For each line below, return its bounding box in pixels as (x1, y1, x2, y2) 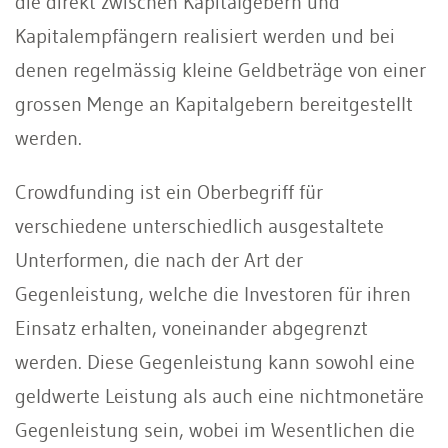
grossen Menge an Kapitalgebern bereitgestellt (15, 91, 413, 116)
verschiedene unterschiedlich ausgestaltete (15, 213, 384, 238)
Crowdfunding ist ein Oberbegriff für (15, 179, 323, 204)
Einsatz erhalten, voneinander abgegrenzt (15, 315, 368, 340)
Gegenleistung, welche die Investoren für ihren (15, 281, 411, 306)
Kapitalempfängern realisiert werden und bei (15, 23, 395, 48)
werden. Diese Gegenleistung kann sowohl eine (15, 349, 415, 374)
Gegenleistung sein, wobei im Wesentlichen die (15, 417, 415, 442)
